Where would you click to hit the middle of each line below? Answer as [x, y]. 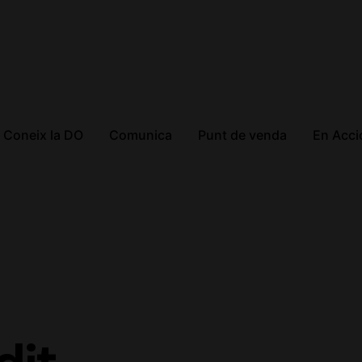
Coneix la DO [43, 135]
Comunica [140, 135]
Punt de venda [243, 135]
